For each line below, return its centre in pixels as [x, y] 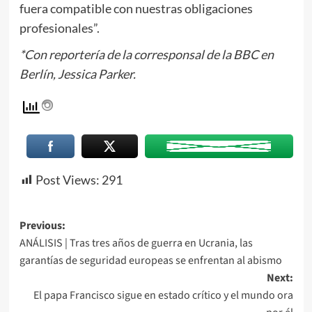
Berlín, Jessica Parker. [77, 73]
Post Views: [67, 179]
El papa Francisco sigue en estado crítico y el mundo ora [163, 295]
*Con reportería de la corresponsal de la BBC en [146, 54]
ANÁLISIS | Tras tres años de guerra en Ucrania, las [136, 243]
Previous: [42, 225]
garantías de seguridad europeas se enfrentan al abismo [150, 260]
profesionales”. [59, 28]
